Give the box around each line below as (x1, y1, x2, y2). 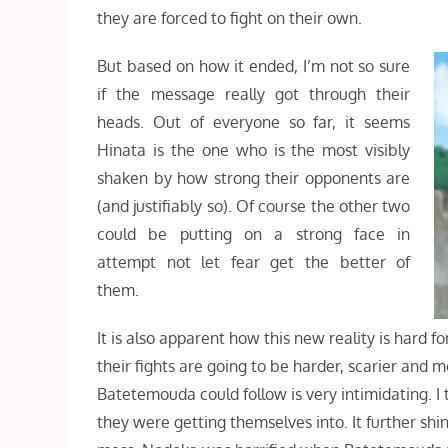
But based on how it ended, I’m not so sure (97, 56, 411, 76)
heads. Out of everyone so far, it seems (97, 112, 411, 132)
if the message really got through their (97, 84, 411, 104)
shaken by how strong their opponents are (97, 168, 411, 188)
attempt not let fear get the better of (97, 252, 411, 272)
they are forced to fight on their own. (97, 8, 363, 28)
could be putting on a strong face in (97, 224, 411, 244)
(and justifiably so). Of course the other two (97, 196, 411, 216)
